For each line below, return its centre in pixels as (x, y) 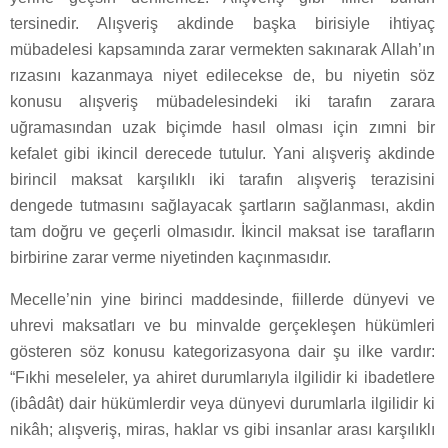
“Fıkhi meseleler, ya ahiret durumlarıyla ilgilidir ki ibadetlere (222, 378)
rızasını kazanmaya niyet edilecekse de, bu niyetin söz (222, 76)
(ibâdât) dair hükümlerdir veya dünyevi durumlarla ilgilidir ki (222, 404)
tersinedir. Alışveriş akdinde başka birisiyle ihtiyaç (222, 24)
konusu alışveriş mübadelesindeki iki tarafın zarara (222, 102)
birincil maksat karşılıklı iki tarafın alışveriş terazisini (222, 180)
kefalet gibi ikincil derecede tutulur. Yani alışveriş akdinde (222, 154)
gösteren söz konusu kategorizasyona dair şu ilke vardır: (222, 352)
